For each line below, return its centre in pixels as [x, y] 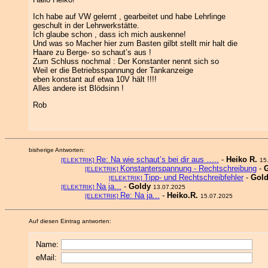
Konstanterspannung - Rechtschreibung [188, 168]
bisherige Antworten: [57, 150]
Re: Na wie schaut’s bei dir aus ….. [158, 159]
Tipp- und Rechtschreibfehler [194, 177]
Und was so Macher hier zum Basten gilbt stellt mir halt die [135, 43]
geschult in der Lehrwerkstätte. [86, 25]
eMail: [46, 258]
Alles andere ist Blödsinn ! [78, 88]
